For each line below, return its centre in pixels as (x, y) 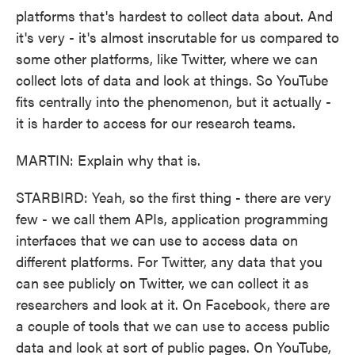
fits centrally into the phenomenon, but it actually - (174, 101)
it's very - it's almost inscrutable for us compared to (177, 37)
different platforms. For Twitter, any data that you (169, 261)
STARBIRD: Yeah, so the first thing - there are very (174, 197)
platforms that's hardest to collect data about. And (174, 15)
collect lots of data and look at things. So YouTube (172, 80)
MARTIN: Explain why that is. (108, 160)
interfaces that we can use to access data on (157, 240)
